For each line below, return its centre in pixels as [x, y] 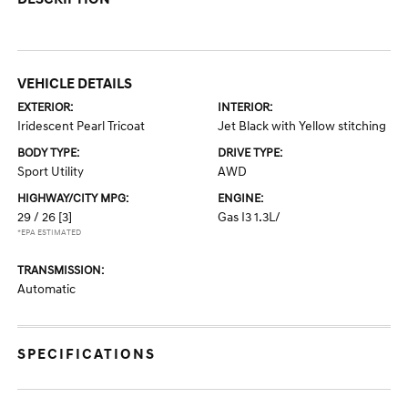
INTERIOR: [245, 108]
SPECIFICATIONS [87, 355]
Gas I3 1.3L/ [249, 218]
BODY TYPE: [49, 153]
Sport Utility [51, 172]
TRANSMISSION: [61, 271]
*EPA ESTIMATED [50, 233]
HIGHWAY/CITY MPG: [73, 199]
